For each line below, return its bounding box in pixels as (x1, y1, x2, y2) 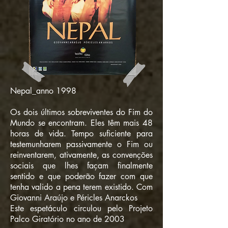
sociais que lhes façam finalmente (10, 160, 153, 171)
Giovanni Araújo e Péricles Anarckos (10, 192, 137, 203)
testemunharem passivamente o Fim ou (10, 139, 153, 150)
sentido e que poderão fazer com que (10, 171, 153, 182)
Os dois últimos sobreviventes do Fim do (10, 107, 153, 118)
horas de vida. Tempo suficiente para (10, 128, 153, 139)
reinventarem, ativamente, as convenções (10, 150, 153, 160)
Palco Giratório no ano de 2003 (10, 214, 125, 224)
